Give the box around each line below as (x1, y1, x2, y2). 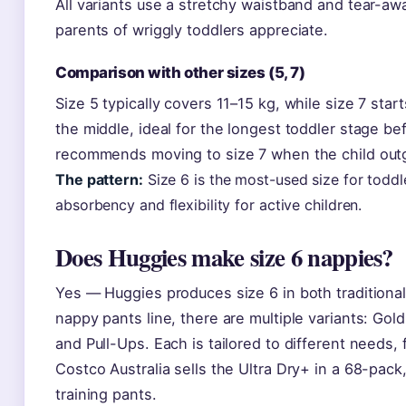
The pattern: (55, 170, 143, 188)
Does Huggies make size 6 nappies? (55, 239, 393, 275)
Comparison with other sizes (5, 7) (55, 63, 305, 82)
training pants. (55, 385, 157, 403)
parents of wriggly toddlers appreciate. (55, 21, 329, 39)
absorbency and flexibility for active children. (55, 196, 362, 214)
